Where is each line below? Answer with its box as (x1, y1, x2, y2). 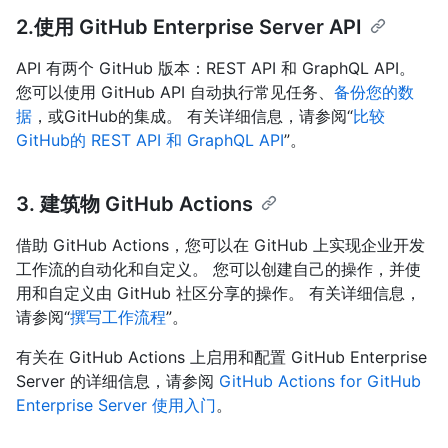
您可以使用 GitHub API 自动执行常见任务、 (16, 81, 334, 102)
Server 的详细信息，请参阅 (16, 370, 219, 391)
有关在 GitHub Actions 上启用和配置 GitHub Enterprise (16, 346, 427, 367)
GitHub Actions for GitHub (219, 370, 421, 391)
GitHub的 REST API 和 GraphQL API (16, 129, 284, 150)
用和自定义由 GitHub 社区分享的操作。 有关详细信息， (16, 282, 421, 303)
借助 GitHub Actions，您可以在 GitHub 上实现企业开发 (16, 234, 425, 255)
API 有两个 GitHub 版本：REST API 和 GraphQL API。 (16, 57, 415, 78)
